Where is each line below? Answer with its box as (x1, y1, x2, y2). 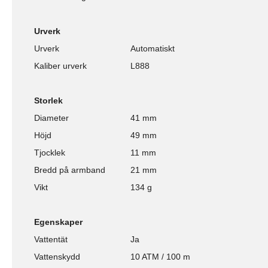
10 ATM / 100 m (130, 252, 190, 262)
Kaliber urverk (34, 61, 87, 71)
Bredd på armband (34, 165, 105, 175)
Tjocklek (34, 148, 65, 158)
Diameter (34, 113, 69, 123)
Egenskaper (34, 217, 83, 227)
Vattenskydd (34, 252, 80, 262)
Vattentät (34, 234, 68, 245)
